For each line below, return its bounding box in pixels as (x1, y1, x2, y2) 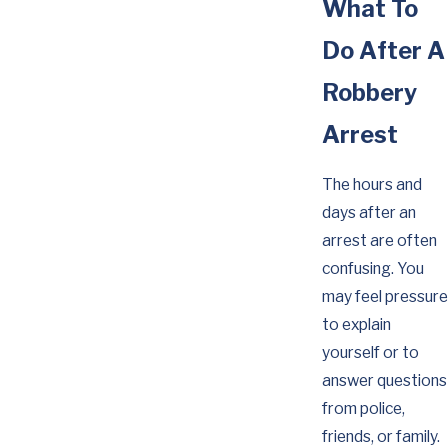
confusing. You (321, 259, 424, 279)
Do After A (321, 35, 445, 65)
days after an (321, 203, 416, 223)
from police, (321, 399, 405, 419)
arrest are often (321, 231, 437, 251)
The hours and (321, 175, 422, 195)
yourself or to (321, 343, 419, 363)
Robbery (321, 77, 417, 107)
